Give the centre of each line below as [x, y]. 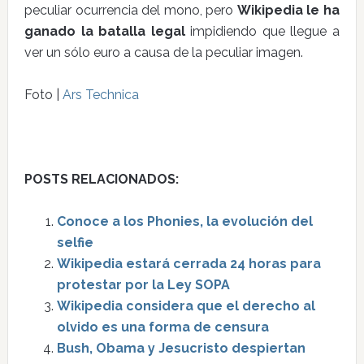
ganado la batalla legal [104, 31]
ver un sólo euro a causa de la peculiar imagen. [163, 52]
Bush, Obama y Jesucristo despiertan [181, 348]
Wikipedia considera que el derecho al [186, 306]
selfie [75, 243]
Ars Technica [100, 95]
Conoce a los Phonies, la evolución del [184, 221]
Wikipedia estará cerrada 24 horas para [188, 264]
